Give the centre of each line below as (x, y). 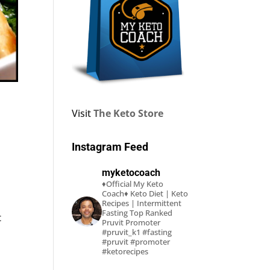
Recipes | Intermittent (142, 203)
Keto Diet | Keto (159, 194)
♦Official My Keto (133, 184)
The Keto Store (129, 114)
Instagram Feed (110, 147)
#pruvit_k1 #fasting (137, 232)
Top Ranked (150, 213)
